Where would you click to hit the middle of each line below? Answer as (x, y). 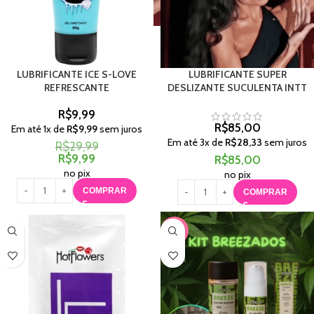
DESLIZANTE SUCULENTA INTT (237, 88)
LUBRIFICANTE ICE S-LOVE (77, 75)
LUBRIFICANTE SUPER (237, 75)
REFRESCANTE (77, 88)
